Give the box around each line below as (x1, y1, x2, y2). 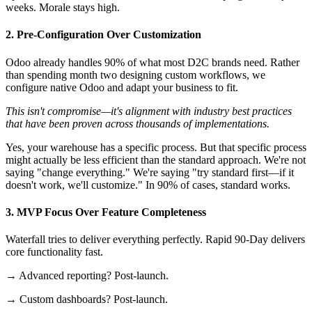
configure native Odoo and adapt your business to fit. (6, 81, 238, 93)
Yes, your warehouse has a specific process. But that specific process (6, 141, 306, 153)
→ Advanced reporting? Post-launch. (6, 270, 169, 282)
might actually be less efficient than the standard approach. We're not (6, 153, 306, 166)
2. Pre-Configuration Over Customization (6, 29, 201, 41)
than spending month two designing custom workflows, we (6, 68, 265, 81)
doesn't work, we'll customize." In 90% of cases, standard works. (6, 178, 290, 191)
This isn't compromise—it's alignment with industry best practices (6, 104, 292, 117)
